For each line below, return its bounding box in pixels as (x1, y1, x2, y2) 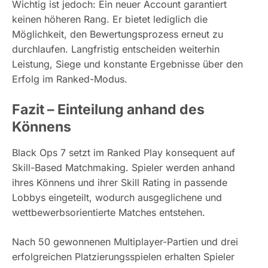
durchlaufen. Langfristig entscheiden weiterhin (12, 43, 220, 56)
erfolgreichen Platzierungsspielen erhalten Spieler (12, 251, 234, 263)
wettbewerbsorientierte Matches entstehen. (12, 206, 205, 219)
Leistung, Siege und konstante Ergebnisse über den (12, 58, 243, 71)
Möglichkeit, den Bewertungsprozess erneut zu (12, 28, 223, 41)
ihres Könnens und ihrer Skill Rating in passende (12, 176, 227, 189)
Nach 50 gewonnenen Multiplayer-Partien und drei (12, 236, 238, 248)
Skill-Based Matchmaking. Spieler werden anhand (12, 162, 235, 174)
